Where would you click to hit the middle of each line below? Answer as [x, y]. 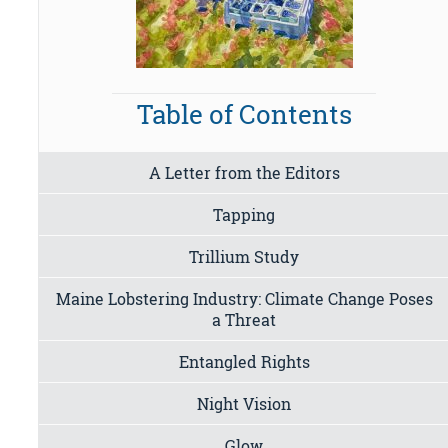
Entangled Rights [244, 361]
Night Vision [244, 403]
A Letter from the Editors [244, 172]
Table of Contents [244, 114]
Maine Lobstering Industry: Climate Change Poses [244, 298]
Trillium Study [244, 256]
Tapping [244, 214]
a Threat [244, 319]
